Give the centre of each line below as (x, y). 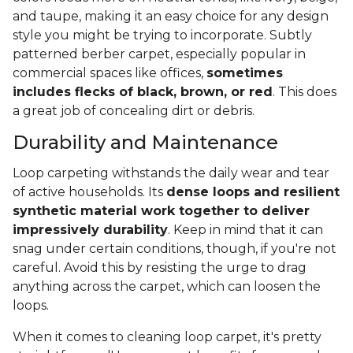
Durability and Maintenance (145, 143)
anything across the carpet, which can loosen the (167, 287)
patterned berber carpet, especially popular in (159, 54)
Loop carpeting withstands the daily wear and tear (171, 173)
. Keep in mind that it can (245, 230)
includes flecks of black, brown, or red (143, 92)
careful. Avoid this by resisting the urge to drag (160, 268)
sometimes (245, 73)
